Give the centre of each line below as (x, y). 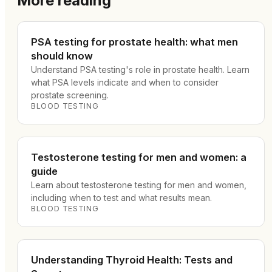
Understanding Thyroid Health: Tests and (132, 260)
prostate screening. (70, 95)
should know (62, 56)
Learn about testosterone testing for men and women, (139, 185)
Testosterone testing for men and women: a (139, 157)
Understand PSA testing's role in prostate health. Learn (140, 70)
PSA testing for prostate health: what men (134, 42)
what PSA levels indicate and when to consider (125, 82)
